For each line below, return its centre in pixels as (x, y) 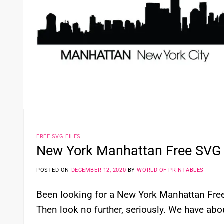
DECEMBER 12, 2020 (99, 170)
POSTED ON (54, 170)
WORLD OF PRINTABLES (171, 170)
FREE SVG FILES (59, 137)
